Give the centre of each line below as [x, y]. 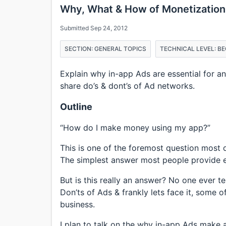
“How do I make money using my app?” [135, 127]
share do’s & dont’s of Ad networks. [127, 86]
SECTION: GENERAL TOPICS [105, 48]
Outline [76, 106]
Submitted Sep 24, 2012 [94, 28]
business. [77, 204]
